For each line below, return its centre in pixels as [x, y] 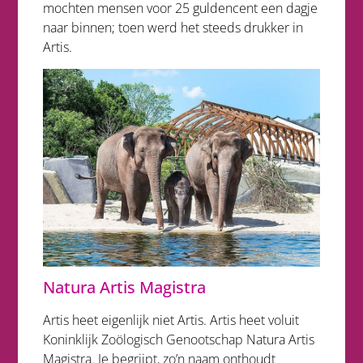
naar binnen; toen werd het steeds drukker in [173, 28]
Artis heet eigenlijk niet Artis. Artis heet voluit [171, 320]
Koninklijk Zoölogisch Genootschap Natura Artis [178, 339]
